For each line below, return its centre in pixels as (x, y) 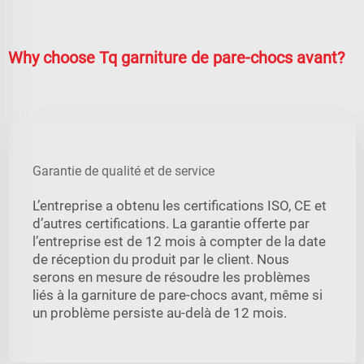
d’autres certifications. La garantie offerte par (171, 223)
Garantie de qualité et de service (123, 171)
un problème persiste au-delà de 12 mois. (160, 312)
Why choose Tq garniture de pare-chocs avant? (176, 57)
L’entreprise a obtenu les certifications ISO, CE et (180, 205)
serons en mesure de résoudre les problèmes (171, 277)
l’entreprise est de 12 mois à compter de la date (179, 241)
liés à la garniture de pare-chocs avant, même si (178, 295)
